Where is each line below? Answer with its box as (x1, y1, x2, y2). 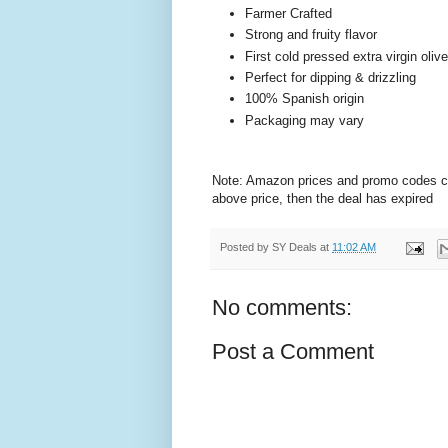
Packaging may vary (245, 112, 364, 128)
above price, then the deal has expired (212, 191, 433, 207)
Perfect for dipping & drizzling (245, 69, 416, 85)
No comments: (212, 294, 352, 320)
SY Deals (272, 241, 317, 254)
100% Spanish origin (245, 91, 364, 107)
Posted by (220, 241, 272, 254)
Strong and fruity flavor (245, 27, 377, 43)
